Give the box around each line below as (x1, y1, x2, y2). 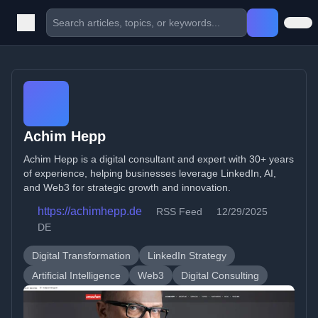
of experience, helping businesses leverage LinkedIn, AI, (23, 168, 276, 179)
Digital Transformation (32, 250, 131, 261)
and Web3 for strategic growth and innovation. (23, 182, 231, 193)
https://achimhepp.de (38, 205, 142, 217)
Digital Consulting (181, 270, 259, 281)
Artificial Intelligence (32, 270, 121, 281)
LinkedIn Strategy (148, 250, 226, 261)
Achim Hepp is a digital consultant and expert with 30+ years (23, 153, 294, 165)
